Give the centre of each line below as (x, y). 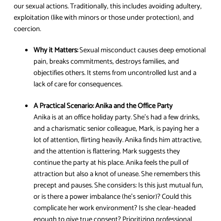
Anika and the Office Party (134, 106)
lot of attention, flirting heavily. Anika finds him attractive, (118, 140)
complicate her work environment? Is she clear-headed (115, 208)
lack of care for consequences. (78, 85)
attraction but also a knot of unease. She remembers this (117, 174)
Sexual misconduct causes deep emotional (142, 51)
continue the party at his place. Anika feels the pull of (111, 163)
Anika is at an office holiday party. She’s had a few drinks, (117, 117)
